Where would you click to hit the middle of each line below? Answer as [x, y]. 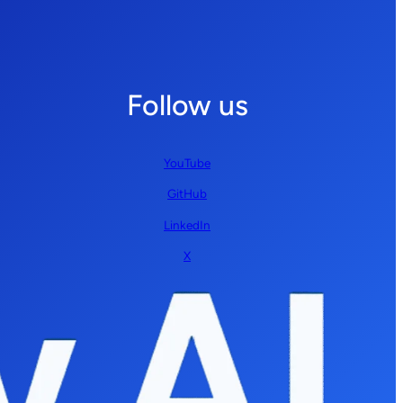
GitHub [187, 194]
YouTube [187, 162]
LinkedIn [187, 224]
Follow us [187, 105]
